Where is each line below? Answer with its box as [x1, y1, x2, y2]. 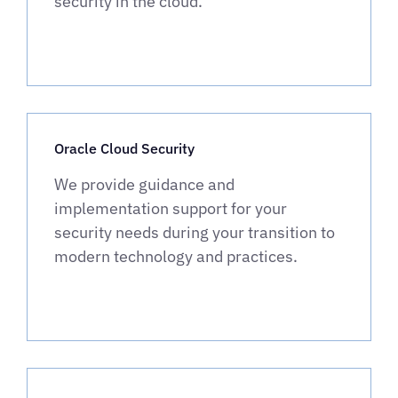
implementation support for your [54, 198, 287, 219]
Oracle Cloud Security [54, 139, 195, 158]
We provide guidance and [54, 174, 235, 195]
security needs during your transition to [54, 222, 335, 243]
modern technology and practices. [54, 246, 298, 267]
